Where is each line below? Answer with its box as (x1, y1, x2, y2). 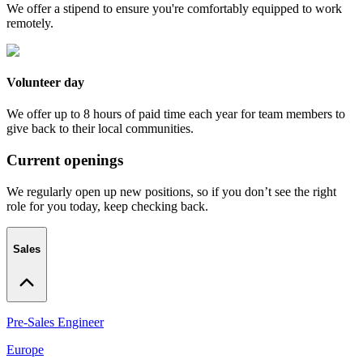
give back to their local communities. (6, 122, 194, 136)
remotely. (6, 15, 53, 30)
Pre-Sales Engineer (6, 315, 104, 330)
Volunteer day (6, 75, 84, 89)
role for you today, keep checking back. (6, 199, 208, 213)
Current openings (6, 151, 123, 169)
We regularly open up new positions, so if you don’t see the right (6, 184, 336, 199)
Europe (6, 343, 44, 357)
